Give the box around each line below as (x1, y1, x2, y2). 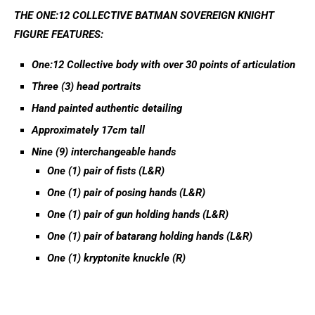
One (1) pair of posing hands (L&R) (47, 186, 205, 199)
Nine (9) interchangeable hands (32, 146, 176, 158)
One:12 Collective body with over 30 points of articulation (32, 58, 295, 71)
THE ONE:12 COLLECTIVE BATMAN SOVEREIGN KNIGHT (14, 9, 274, 22)
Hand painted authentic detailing (32, 102, 182, 115)
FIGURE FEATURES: (14, 28, 103, 41)
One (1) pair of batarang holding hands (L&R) (47, 230, 252, 243)
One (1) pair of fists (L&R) (47, 165, 165, 177)
